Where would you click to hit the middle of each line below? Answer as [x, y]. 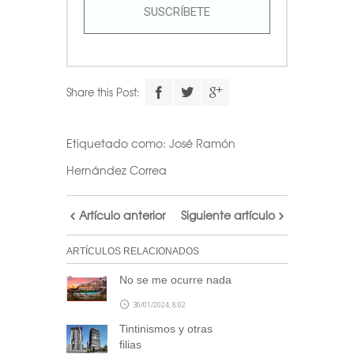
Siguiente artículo [228, 215]
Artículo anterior [122, 215]
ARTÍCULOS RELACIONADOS [133, 251]
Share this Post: [103, 92]
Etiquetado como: [118, 143]
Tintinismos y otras [166, 328]
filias [130, 344]
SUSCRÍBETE [177, 11]
